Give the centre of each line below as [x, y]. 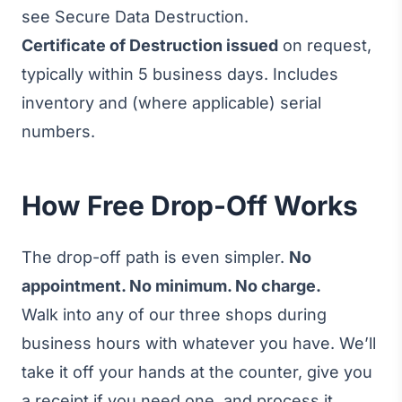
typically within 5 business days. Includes [180, 74]
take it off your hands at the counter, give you [197, 372]
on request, [325, 45]
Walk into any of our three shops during [174, 315]
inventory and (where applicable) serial [171, 103]
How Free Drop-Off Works [190, 205]
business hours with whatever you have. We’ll [199, 343]
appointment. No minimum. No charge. [171, 286]
